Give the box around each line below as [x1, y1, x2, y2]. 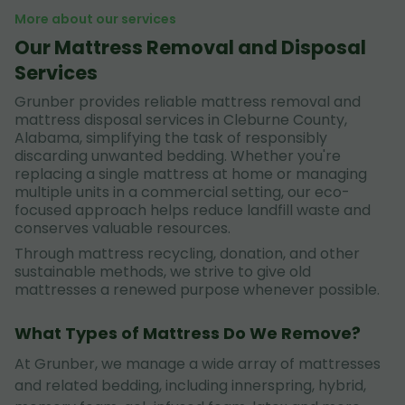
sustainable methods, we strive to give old [14, 261, 311, 282]
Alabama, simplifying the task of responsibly [14, 127, 327, 148]
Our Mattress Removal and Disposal [14, 34, 366, 61]
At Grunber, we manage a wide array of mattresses [14, 353, 381, 374]
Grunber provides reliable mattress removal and [14, 91, 361, 112]
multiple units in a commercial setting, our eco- [14, 182, 350, 202]
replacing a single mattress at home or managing [14, 164, 367, 184]
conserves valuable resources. [14, 218, 231, 239]
